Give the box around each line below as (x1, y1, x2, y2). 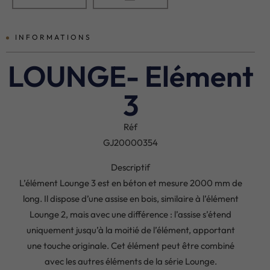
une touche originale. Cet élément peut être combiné (27, 239, 234, 251)
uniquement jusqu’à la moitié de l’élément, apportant (26, 224, 235, 236)
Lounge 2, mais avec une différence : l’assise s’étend (30, 208, 231, 220)
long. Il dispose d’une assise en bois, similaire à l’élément (22, 192, 239, 204)
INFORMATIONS (15, 32, 92, 42)
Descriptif (111, 161, 150, 173)
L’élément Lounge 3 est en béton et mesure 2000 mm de (19, 177, 242, 189)
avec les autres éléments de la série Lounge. (44, 255, 217, 267)
